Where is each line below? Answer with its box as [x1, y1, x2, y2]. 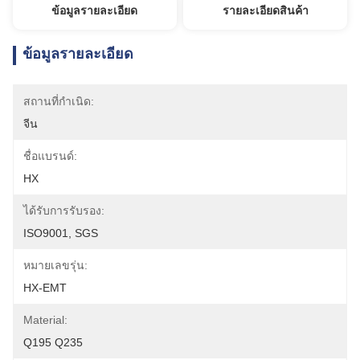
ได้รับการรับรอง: [23, 204, 104, 217]
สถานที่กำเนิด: [23, 95, 94, 108]
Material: [23, 313, 67, 326]
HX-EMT [23, 281, 67, 294]
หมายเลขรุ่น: [23, 259, 88, 272]
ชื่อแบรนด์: [23, 149, 77, 162]
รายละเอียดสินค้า [222, 4, 309, 17]
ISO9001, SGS [23, 227, 98, 239]
